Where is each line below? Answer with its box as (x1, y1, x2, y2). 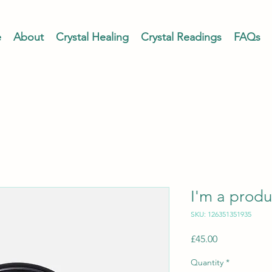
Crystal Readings (141, 30, 222, 44)
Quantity (191, 257, 223, 268)
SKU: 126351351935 (191, 209, 251, 219)
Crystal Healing (56, 30, 129, 44)
